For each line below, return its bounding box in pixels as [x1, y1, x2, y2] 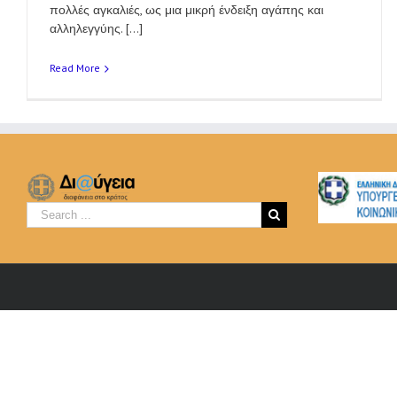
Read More [50, 61, 100, 74]
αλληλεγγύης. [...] [50, 20, 143, 36]
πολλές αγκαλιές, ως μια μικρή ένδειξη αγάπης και [50, 2, 323, 18]
